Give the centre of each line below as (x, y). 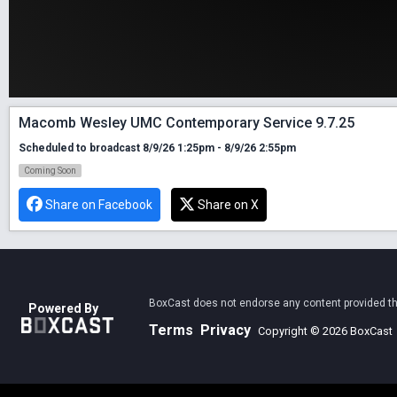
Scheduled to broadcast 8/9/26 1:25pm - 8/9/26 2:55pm (157, 148)
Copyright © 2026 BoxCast (325, 331)
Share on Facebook (99, 204)
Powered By (63, 309)
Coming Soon (50, 170)
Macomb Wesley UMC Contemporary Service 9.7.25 (187, 122)
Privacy (226, 330)
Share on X (228, 204)
